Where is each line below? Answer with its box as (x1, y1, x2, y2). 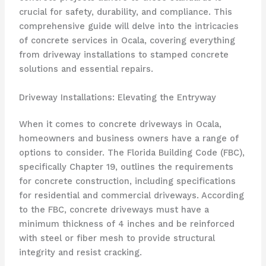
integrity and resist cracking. (18, 247, 142, 258)
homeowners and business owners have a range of (18, 133, 239, 144)
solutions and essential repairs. (18, 64, 153, 75)
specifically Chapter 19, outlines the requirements (18, 161, 233, 173)
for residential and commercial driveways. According (18, 190, 244, 201)
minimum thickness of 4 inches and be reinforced (18, 218, 235, 230)
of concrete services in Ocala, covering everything (18, 35, 235, 46)
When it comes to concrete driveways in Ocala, (18, 119, 221, 130)
